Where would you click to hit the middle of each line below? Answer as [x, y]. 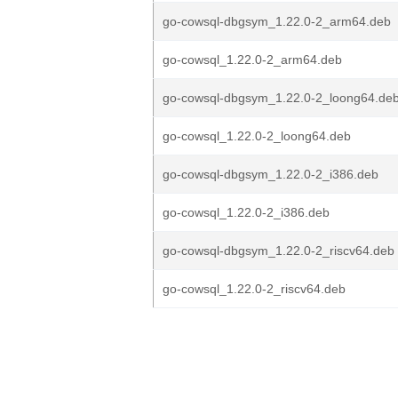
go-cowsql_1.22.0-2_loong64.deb [257, 136]
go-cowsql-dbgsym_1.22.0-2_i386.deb [271, 174]
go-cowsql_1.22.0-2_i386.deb [246, 212]
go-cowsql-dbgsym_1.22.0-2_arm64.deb [277, 21]
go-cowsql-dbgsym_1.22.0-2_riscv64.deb [279, 251]
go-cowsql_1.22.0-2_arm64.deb [252, 60]
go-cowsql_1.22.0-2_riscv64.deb [254, 289]
